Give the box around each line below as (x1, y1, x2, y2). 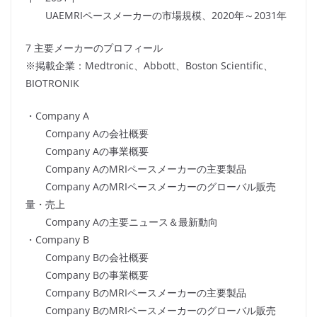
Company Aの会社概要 (25, 127, 149, 141)
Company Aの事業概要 (25, 144, 149, 158)
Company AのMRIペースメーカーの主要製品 (25, 162, 246, 176)
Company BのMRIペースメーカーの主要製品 (25, 286, 246, 300)
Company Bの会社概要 (25, 250, 149, 265)
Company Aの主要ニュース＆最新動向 (25, 215, 218, 229)
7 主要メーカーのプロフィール (25, 41, 163, 55)
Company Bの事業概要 (25, 268, 149, 282)
